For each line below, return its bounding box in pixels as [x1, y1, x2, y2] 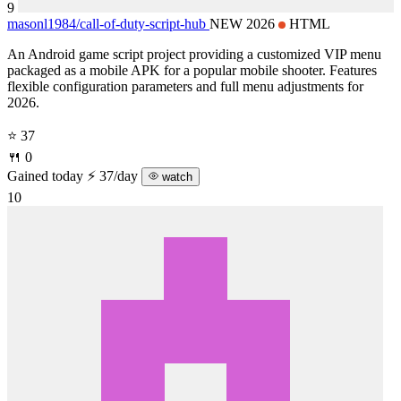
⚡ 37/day [87, 167, 141, 183]
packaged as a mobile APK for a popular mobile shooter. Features [7, 62, 377, 78]
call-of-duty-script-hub [80, 15, 206, 31]
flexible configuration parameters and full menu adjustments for [7, 78, 363, 94]
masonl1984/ [7, 15, 80, 31]
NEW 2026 [209, 15, 278, 31]
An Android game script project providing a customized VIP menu [7, 46, 381, 62]
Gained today [7, 167, 83, 183]
